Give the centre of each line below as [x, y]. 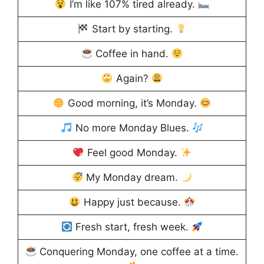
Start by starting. [132, 29]
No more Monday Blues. [132, 128]
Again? [132, 79]
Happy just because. [132, 202]
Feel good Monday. [132, 153]
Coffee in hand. [132, 54]
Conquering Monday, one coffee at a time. [138, 252]
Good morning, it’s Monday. [132, 103]
